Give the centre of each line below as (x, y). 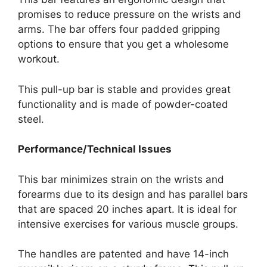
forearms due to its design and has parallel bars (133, 194)
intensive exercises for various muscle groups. (128, 224)
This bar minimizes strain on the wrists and (121, 179)
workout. (39, 59)
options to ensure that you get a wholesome (123, 44)
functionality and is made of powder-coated (123, 104)
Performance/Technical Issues (95, 149)
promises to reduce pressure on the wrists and (130, 15)
